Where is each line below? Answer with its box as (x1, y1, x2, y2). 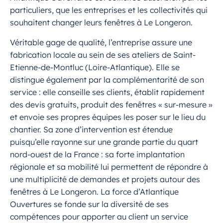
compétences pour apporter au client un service (10, 212, 188, 222)
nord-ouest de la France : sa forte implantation (10, 149, 185, 159)
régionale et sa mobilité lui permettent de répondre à (10, 162, 208, 172)
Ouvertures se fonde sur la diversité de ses (10, 199, 169, 209)
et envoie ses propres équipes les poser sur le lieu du (10, 112, 206, 122)
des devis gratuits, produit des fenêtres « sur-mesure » (10, 100, 213, 110)
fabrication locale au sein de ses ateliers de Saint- (10, 50, 196, 60)
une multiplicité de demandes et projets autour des (10, 174, 200, 184)
